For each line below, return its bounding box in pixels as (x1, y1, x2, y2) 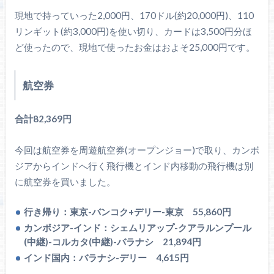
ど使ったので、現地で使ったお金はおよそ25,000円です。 (14, 42, 255, 53)
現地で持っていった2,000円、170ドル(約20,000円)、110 (14, 10, 254, 21)
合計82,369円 (14, 113, 72, 125)
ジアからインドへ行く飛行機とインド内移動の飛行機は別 (14, 160, 253, 171)
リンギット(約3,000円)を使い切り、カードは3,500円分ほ (14, 26, 252, 37)
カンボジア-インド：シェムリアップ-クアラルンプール (24, 221, 252, 233)
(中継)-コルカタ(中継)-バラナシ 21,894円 (24, 235, 202, 247)
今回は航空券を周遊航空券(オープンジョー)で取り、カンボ (14, 144, 259, 155)
